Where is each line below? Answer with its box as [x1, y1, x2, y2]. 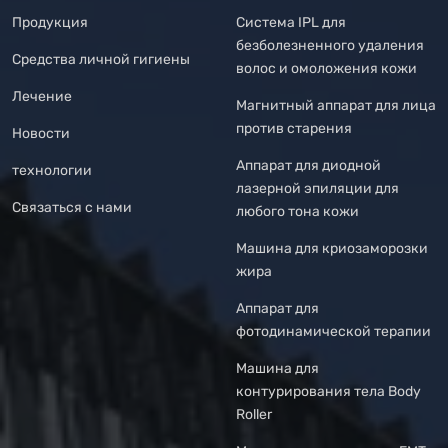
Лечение [12, 88, 72, 106]
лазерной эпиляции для [236, 180, 399, 198]
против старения [236, 120, 352, 138]
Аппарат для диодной [236, 157, 381, 175]
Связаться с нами [12, 199, 132, 217]
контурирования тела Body [236, 383, 421, 401]
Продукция [12, 14, 88, 32]
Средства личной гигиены [12, 51, 190, 69]
